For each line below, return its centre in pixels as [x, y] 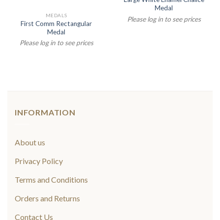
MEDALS [56, 15]
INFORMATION [45, 112]
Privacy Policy [39, 161]
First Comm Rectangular [56, 24]
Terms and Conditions [51, 179]
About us [30, 142]
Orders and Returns [47, 198]
